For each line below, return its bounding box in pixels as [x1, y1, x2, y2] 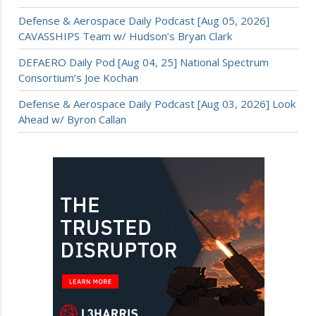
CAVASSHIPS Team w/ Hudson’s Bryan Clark [18, 29, 232, 44]
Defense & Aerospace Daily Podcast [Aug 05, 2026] [18, 13, 269, 28]
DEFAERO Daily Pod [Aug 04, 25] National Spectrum [18, 55, 269, 70]
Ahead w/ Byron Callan [18, 112, 126, 127]
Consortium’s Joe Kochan [18, 71, 138, 85]
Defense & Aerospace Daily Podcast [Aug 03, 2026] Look [18, 97, 296, 111]
